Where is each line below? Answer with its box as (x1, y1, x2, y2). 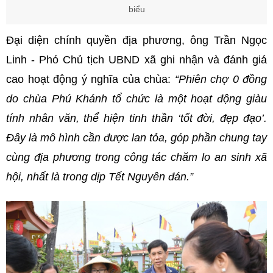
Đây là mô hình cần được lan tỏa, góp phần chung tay (6, 132, 267, 144)
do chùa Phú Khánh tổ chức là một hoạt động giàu (6, 93, 267, 105)
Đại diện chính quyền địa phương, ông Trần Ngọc (6, 34, 267, 47)
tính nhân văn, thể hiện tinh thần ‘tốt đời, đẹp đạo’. (6, 112, 267, 125)
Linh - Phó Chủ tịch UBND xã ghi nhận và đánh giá (6, 54, 267, 66)
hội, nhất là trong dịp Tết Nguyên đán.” (6, 171, 193, 183)
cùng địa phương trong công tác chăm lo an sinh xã (6, 151, 267, 164)
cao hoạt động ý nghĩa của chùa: (6, 73, 175, 86)
